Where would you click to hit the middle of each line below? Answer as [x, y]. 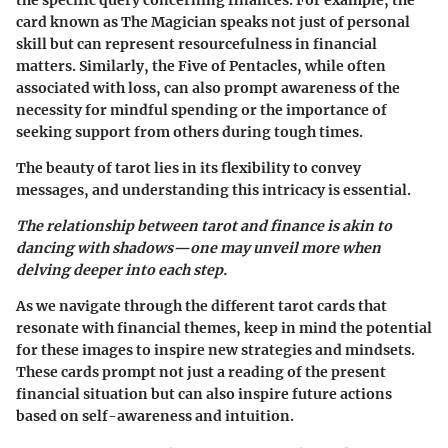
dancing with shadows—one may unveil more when [198, 248]
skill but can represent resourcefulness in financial [196, 44]
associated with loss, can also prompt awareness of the [208, 88]
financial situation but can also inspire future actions [204, 394]
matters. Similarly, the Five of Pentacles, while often [201, 66]
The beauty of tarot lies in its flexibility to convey [188, 168]
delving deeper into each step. [121, 270]
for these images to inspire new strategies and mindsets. [215, 350]
